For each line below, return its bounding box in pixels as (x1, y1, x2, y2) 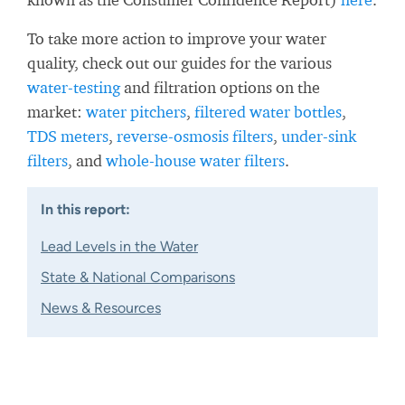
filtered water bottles (194, 102, 342, 121)
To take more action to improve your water (27, 29, 326, 48)
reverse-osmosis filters (117, 127, 273, 146)
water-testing (27, 78, 120, 97)
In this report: (41, 201, 130, 218)
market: (27, 102, 86, 121)
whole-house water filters (106, 151, 285, 170)
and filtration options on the (120, 78, 320, 97)
